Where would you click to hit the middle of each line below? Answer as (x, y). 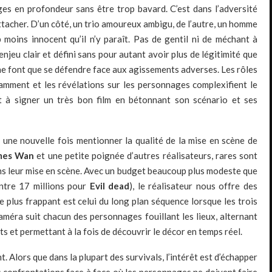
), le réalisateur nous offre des (194, 186)
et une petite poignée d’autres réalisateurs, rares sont (146, 156)
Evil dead (110, 186)
